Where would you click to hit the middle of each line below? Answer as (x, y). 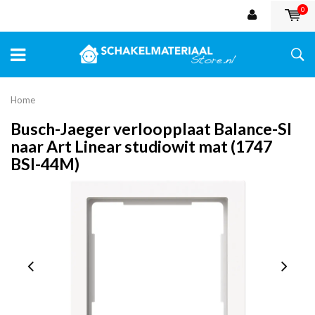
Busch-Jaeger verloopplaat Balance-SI (151, 128)
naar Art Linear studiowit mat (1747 (141, 146)
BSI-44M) (45, 163)
